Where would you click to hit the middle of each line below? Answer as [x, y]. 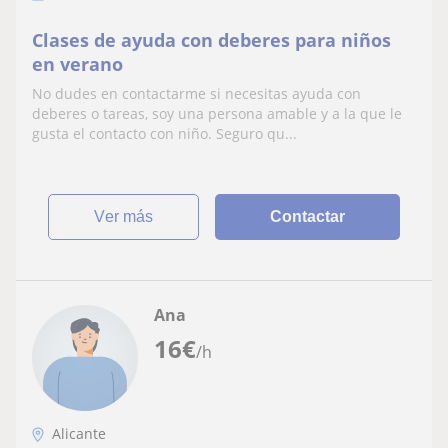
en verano [77, 64]
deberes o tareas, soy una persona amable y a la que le [217, 113]
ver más [129, 216]
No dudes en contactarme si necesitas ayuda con [196, 93]
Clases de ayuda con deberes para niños [211, 40]
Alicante [79, 433]
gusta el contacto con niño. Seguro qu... [164, 133]
